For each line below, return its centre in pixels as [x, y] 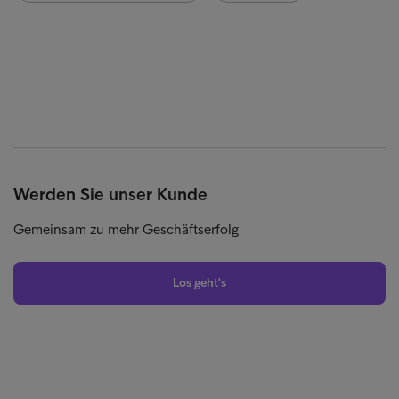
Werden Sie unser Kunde [110, 194]
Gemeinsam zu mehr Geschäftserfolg [126, 229]
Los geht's [199, 282]
